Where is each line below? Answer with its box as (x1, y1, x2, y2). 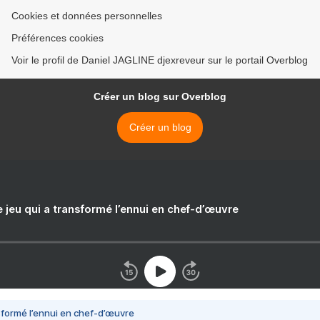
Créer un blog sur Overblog (94, 91, 226, 102)
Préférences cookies (11, 32, 104, 44)
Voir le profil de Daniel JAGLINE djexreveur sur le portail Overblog (11, 54, 308, 66)
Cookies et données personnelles (11, 10, 162, 21)
